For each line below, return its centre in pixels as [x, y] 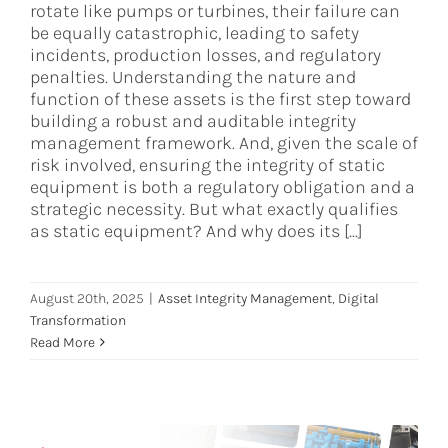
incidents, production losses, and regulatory [205, 54]
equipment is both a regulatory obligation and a [222, 186]
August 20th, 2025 [87, 298]
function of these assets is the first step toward [220, 98]
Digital [358, 298]
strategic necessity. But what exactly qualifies [214, 208]
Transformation [78, 320]
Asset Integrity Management [245, 298]
